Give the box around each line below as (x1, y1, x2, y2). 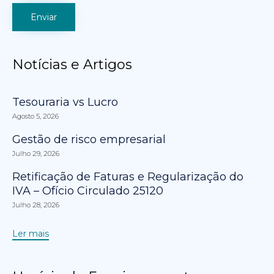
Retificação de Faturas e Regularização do (12, 169, 243, 183)
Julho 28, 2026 (12, 200, 59, 209)
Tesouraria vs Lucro (12, 95, 118, 109)
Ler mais (12, 228, 49, 239)
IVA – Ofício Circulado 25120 (12, 183, 163, 198)
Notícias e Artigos (12, 56, 132, 73)
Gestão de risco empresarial (12, 132, 166, 146)
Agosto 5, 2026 (12, 111, 59, 120)
